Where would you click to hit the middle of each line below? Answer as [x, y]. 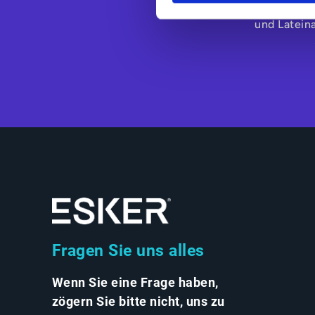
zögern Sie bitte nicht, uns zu [138, 301]
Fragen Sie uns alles [128, 250]
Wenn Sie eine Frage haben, [135, 282]
